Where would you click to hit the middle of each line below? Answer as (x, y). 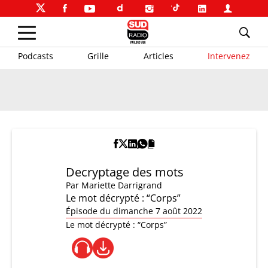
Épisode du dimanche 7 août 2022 (134, 211)
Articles (158, 56)
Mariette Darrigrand (122, 185)
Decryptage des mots (125, 172)
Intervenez (229, 56)
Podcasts (36, 56)
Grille (98, 56)
